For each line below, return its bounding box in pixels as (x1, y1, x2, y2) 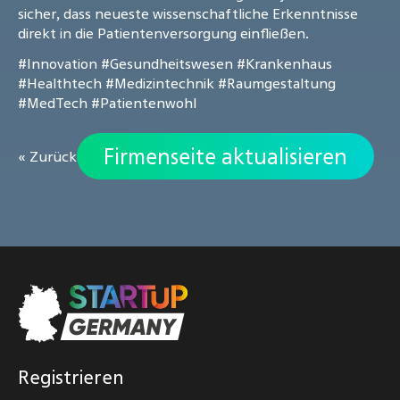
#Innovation (18, 54, 97, 74)
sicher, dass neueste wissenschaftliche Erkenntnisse (18, 4, 358, 24)
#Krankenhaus (237, 54, 332, 74)
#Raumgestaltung (218, 73, 336, 94)
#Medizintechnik (105, 73, 214, 94)
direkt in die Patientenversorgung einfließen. (18, 23, 309, 44)
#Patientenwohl (91, 93, 196, 113)
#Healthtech (18, 73, 102, 94)
